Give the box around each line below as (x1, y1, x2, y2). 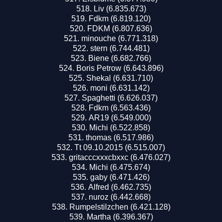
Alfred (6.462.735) (88, 182, 151, 191)
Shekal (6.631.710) (86, 73, 153, 82)
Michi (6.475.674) (89, 163, 150, 171)
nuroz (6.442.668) (89, 192, 151, 201)
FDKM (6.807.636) (87, 24, 152, 33)
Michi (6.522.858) (89, 123, 150, 132)
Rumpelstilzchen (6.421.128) (69, 202, 170, 211)
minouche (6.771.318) (81, 34, 158, 43)
